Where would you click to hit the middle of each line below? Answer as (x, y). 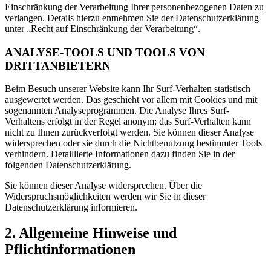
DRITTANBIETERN (58, 65)
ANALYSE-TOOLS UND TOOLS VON (105, 52)
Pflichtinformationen (70, 250)
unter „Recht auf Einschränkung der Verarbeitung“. (103, 28)
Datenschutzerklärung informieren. (71, 207)
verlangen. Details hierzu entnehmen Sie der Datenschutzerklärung (132, 18)
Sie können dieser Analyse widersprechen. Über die (103, 186)
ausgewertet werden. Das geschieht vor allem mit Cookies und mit (131, 100)
